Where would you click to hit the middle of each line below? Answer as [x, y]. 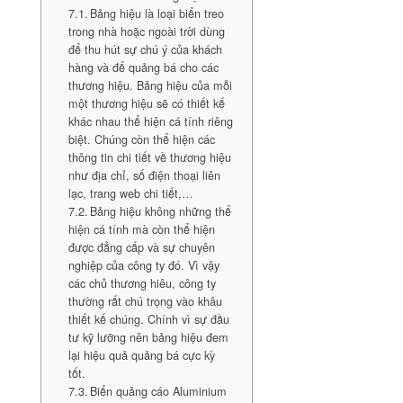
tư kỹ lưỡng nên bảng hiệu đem [148, 337]
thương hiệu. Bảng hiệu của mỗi [150, 85]
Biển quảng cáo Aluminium [159, 391]
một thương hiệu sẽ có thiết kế [146, 103]
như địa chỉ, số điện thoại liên [144, 175]
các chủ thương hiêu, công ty [142, 283]
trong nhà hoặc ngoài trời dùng [146, 31]
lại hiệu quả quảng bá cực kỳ [141, 355]
